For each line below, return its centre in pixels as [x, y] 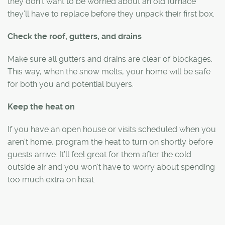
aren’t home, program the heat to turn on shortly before [110, 142]
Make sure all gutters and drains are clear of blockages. [110, 59]
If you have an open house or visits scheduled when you [112, 129]
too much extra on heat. [51, 179]
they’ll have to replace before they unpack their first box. [111, 14]
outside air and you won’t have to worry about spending [111, 167]
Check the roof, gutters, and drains [75, 36]
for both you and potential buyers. [71, 84]
